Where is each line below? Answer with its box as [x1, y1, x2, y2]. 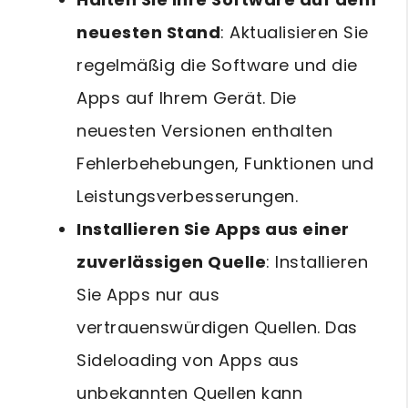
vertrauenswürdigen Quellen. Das [76, 315, 358, 339]
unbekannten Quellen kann [76, 381, 302, 404]
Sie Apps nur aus [76, 282, 219, 306]
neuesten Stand [76, 20, 220, 44]
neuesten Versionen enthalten [76, 118, 332, 142]
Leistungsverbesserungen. [76, 184, 298, 208]
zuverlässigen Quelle [76, 250, 266, 273]
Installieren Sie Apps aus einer [76, 217, 350, 240]
